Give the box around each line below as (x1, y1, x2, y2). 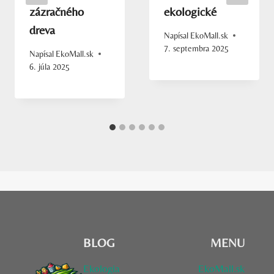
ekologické (164, 4, 217, 19)
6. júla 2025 (29, 61, 70, 72)
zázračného (29, 4, 84, 19)
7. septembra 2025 (164, 43, 229, 53)
